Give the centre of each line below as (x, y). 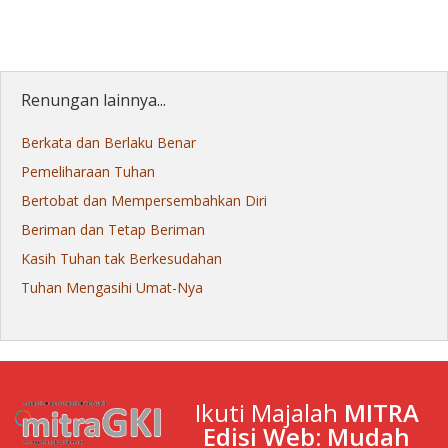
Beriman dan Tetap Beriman (113, 230)
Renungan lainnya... (93, 100)
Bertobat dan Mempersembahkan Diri (144, 201)
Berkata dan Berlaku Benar (108, 143)
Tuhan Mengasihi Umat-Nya (112, 288)
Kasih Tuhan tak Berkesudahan (121, 259)
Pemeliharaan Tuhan (88, 172)
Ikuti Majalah (269, 413)
